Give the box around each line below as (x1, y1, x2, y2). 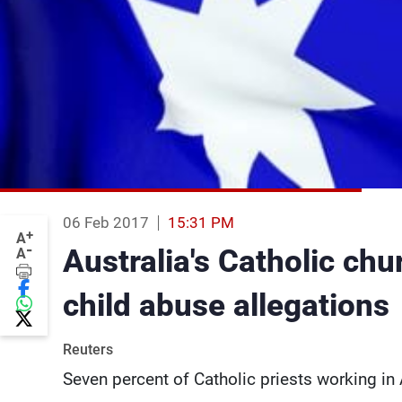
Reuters (63, 341, 113, 359)
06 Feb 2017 (63, 214, 149, 232)
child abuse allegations (63, 287, 389, 325)
